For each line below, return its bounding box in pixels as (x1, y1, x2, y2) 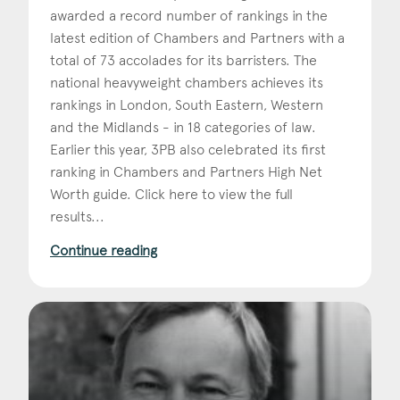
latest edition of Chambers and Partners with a (50, 29, 345, 46)
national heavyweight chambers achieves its (50, 73, 323, 91)
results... (50, 207, 104, 225)
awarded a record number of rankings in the (50, 6, 328, 24)
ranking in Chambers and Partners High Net (50, 162, 322, 180)
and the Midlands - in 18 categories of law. (50, 118, 316, 136)
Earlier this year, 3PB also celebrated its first (50, 140, 326, 158)
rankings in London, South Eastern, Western (50, 96, 323, 113)
